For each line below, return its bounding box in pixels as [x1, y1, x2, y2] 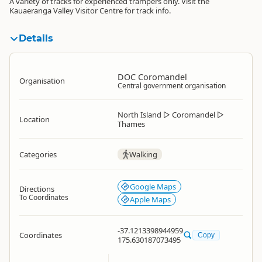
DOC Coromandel [118, 71, 187, 82]
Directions [19, 184, 54, 194]
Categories [19, 149, 57, 160]
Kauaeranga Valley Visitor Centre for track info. [9, 5, 171, 16]
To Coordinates [19, 192, 68, 202]
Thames [118, 119, 145, 129]
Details [19, 33, 53, 44]
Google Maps [130, 181, 176, 192]
